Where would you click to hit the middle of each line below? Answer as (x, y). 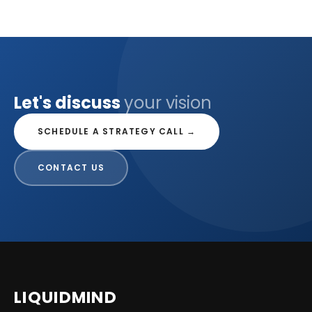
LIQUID (42, 297)
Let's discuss (69, 103)
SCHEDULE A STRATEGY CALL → (117, 131)
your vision (168, 103)
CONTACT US (71, 167)
